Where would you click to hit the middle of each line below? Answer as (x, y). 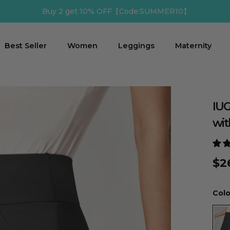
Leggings (136, 45)
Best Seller (26, 45)
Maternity (193, 45)
